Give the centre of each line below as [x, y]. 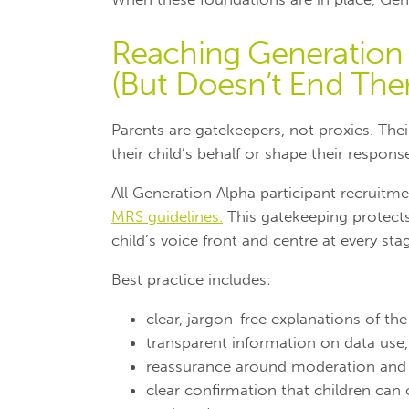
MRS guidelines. [167, 216]
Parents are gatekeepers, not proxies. [245, 129]
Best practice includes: [191, 279]
